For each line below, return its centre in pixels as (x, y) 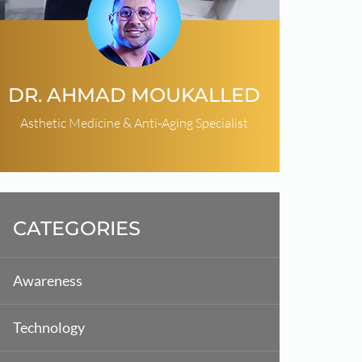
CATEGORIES (77, 228)
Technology (49, 327)
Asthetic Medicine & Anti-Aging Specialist (134, 122)
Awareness (48, 280)
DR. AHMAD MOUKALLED (134, 95)
